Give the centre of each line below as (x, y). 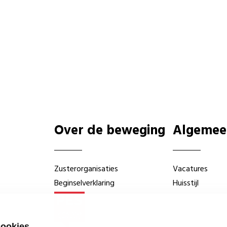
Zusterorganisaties (86, 169)
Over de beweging (110, 131)
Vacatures (190, 169)
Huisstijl (185, 183)
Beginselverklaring (85, 183)
